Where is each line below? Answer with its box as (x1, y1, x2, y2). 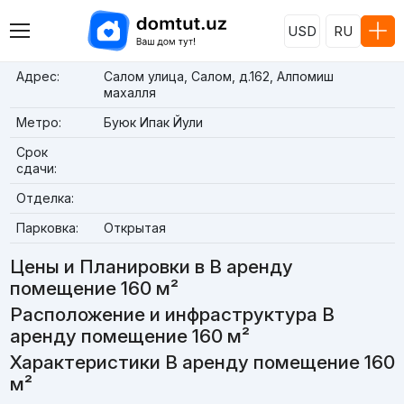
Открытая (103, 220, 166, 235)
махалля (103, 85, 156, 100)
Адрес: (15, 69, 60, 84)
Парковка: (15, 220, 78, 235)
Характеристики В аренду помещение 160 (9, 351, 395, 374)
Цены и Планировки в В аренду (9, 255, 293, 278)
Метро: (15, 115, 61, 130)
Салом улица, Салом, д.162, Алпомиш (103, 69, 334, 84)
